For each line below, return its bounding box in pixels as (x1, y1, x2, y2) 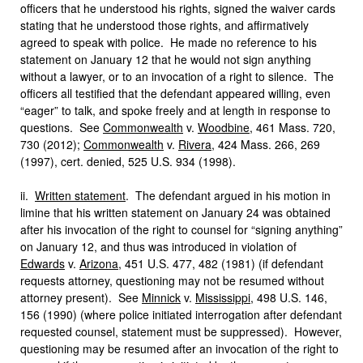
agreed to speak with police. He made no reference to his (20, 34, 317, 50)
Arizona (79, 255, 118, 271)
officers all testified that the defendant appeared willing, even (20, 85, 331, 101)
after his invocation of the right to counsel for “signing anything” (20, 221, 343, 237)
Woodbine (198, 119, 250, 135)
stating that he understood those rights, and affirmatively (20, 17, 309, 33)
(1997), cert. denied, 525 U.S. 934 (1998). (20, 153, 236, 169)
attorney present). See (20, 289, 142, 305)
